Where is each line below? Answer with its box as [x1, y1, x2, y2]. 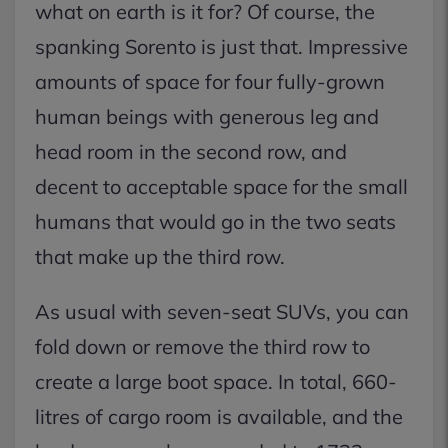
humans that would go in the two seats [35, 209, 396, 234]
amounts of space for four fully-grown [35, 69, 385, 94]
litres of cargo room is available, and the [35, 404, 403, 429]
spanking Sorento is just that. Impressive [35, 34, 408, 59]
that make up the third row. [35, 244, 285, 269]
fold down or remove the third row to [35, 334, 370, 359]
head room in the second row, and [35, 139, 347, 164]
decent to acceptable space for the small [35, 174, 408, 199]
